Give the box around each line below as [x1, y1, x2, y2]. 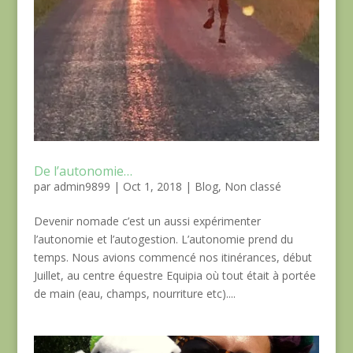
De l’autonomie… [33, 162, 132, 180]
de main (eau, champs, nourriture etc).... [33, 285, 236, 301]
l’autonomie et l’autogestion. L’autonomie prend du [33, 231, 293, 247]
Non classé [224, 178, 281, 194]
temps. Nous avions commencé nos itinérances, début [33, 249, 312, 265]
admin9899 [53, 178, 110, 194]
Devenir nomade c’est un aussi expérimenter [33, 213, 261, 229]
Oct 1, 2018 [122, 178, 182, 194]
